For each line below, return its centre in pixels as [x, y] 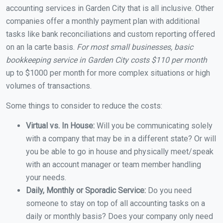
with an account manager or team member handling [113, 165]
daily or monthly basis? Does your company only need [119, 217]
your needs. [46, 178]
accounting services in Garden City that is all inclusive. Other [110, 8]
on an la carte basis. [41, 47]
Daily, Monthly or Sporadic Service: [87, 191]
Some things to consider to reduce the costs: [84, 106]
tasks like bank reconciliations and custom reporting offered [111, 34]
